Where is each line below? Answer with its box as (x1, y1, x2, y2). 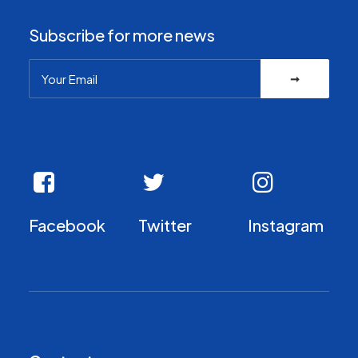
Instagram (248, 215, 324, 235)
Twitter (138, 215, 192, 235)
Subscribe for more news (29, 25, 215, 45)
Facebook (29, 215, 105, 235)
